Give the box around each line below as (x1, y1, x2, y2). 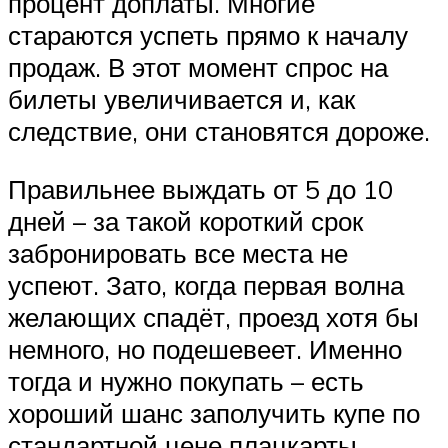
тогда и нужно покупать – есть (8, 364, 364, 397)
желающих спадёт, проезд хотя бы (8, 300, 419, 333)
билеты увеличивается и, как (8, 82, 355, 115)
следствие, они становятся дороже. (8, 114, 430, 147)
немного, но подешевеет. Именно (8, 332, 402, 365)
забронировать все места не (8, 236, 348, 269)
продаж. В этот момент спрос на (8, 50, 388, 83)
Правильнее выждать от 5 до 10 (8, 172, 393, 205)
